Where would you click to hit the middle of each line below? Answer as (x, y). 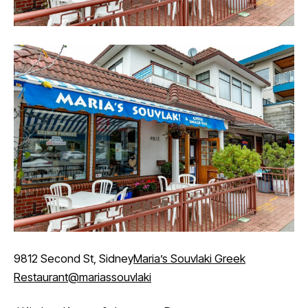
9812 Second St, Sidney (74, 259)
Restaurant (41, 277)
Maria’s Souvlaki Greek (189, 259)
